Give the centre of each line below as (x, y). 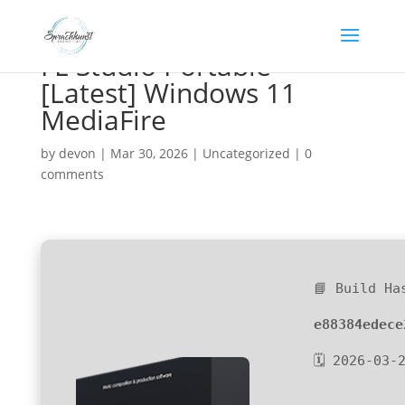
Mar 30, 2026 (149, 153)
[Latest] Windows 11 (168, 93)
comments (72, 174)
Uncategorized (246, 153)
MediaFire (103, 120)
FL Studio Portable (155, 66)
